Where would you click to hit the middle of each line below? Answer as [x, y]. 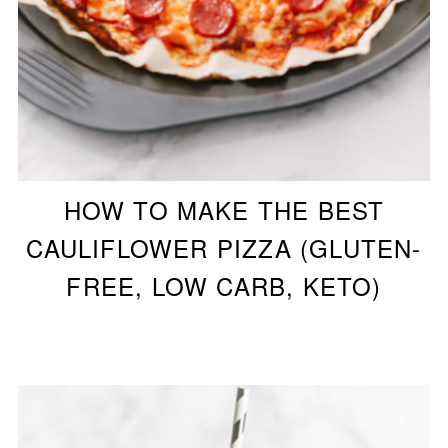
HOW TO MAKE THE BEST [224, 209]
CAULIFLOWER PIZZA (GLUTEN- [224, 247]
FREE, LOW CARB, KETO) [224, 285]
